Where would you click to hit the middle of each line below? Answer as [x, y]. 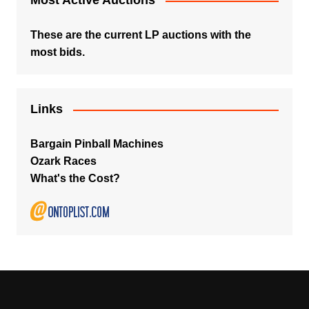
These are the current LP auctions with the [140, 35]
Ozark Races [63, 161]
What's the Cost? [75, 178]
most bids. [57, 52]
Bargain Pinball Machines [97, 144]
